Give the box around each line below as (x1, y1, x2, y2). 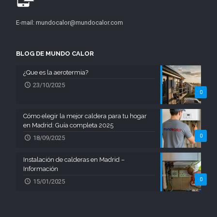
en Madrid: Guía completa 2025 (23, 122, 113, 129)
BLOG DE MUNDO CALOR (16, 50, 94, 58)
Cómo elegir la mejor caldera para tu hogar (23, 112, 147, 120)
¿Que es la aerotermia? (23, 69, 88, 77)
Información (23, 165, 58, 173)
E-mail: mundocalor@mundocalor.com (16, 19, 123, 27)
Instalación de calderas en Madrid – (23, 156, 124, 164)
